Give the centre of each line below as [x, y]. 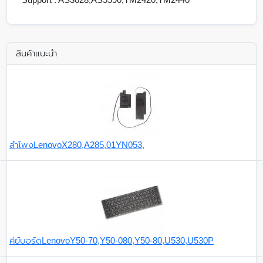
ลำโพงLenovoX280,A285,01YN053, [77, 144]
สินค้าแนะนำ [37, 53]
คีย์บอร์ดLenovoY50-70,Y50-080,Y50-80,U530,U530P [112, 240]
